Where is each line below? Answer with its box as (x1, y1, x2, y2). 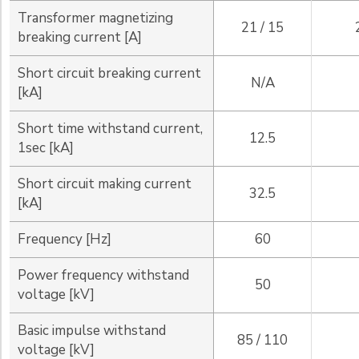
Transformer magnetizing (18, 9, 173, 28)
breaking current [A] (18, 28, 142, 47)
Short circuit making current (18, 175, 192, 194)
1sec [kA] (18, 139, 74, 158)
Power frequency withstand (18, 266, 189, 285)
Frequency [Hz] (18, 230, 111, 249)
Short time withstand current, (18, 119, 203, 139)
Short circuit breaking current (18, 64, 201, 83)
